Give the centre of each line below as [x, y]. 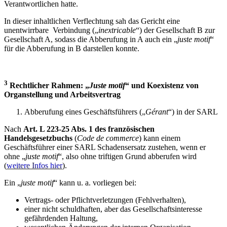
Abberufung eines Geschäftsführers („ [85, 111]
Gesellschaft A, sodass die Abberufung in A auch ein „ [91, 40]
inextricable [117, 30]
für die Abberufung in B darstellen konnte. [72, 49]
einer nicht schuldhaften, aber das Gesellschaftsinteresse [113, 209]
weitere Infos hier [34, 165]
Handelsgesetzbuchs [38, 138]
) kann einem [160, 138]
